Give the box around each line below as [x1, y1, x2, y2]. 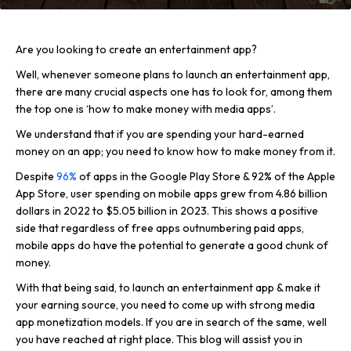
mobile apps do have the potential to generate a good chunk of [16, 238, 328, 252]
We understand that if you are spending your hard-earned [16, 127, 304, 141]
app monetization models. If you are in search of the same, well [16, 315, 327, 329]
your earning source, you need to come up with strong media [16, 298, 315, 312]
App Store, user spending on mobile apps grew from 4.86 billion [16, 186, 327, 201]
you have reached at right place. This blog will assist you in [16, 332, 302, 346]
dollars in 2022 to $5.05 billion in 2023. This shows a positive [16, 204, 318, 218]
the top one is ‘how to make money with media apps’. [16, 102, 276, 116]
